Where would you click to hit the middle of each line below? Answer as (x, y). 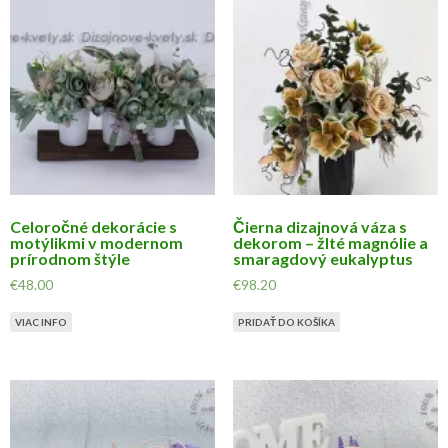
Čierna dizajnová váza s (319, 227)
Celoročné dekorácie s (93, 227)
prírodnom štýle (70, 259)
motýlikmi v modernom (96, 243)
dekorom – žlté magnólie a (330, 243)
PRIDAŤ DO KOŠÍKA (286, 322)
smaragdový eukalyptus (322, 259)
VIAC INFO (41, 322)
